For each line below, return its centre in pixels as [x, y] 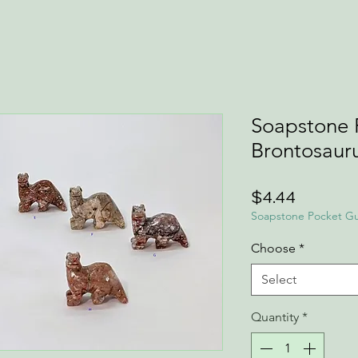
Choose [273, 248]
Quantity [275, 317]
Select [279, 279]
